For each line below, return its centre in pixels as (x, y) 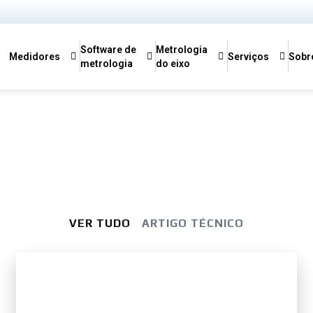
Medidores (35, 57)
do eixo (173, 64)
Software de (108, 50)
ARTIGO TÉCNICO (193, 223)
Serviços (248, 57)
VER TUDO (100, 223)
